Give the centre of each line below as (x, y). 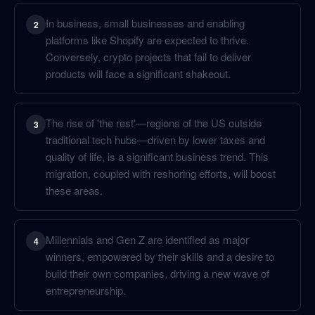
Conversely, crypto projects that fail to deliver (148, 57)
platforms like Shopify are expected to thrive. (147, 40)
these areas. (74, 190)
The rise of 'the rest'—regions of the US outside (154, 123)
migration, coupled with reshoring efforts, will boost (161, 173)
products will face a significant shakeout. (138, 73)
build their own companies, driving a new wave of (157, 273)
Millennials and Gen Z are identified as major (147, 239)
